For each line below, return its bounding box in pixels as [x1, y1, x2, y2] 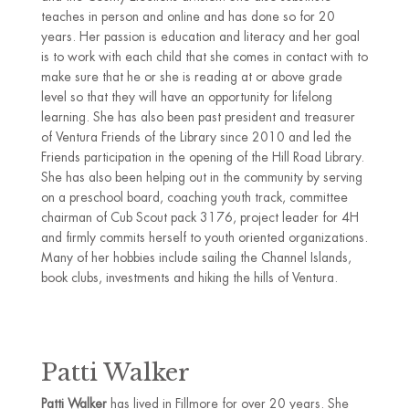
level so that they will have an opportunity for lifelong [40, 89, 332, 105]
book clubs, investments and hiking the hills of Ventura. [40, 269, 338, 286]
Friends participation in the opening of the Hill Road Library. [40, 149, 364, 165]
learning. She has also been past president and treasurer [40, 109, 355, 125]
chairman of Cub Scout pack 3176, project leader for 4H [40, 209, 359, 225]
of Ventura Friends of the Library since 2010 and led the [40, 129, 351, 145]
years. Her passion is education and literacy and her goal [40, 28, 360, 45]
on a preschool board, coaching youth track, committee [40, 189, 348, 205]
